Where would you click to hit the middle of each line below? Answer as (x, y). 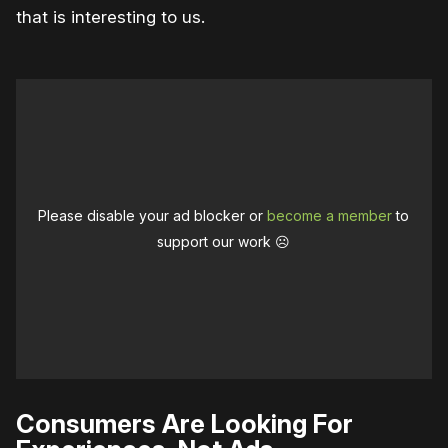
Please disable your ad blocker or (153, 216)
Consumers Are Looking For (184, 424)
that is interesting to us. (110, 17)
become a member (330, 216)
